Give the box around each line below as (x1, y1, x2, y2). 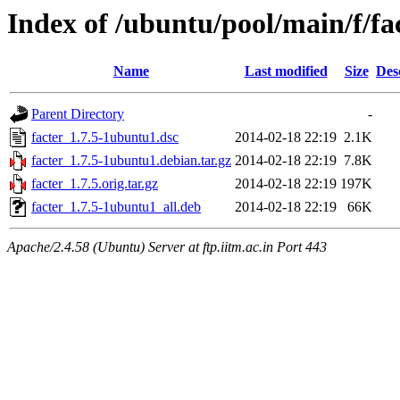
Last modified (244, 63, 328, 79)
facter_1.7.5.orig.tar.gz (31, 176, 158, 192)
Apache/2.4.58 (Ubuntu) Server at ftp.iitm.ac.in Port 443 (7, 239, 327, 255)
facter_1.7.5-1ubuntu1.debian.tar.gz (31, 153, 231, 169)
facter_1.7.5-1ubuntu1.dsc (31, 129, 179, 146)
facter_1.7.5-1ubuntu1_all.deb (31, 199, 201, 215)
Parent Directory (31, 106, 124, 122)
